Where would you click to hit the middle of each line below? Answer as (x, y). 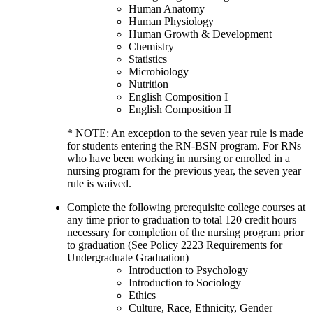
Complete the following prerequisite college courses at (186, 207)
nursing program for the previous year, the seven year (184, 170)
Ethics (142, 295)
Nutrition (148, 84)
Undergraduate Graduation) (128, 257)
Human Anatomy (167, 8)
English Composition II (180, 109)
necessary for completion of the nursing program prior (185, 232)
